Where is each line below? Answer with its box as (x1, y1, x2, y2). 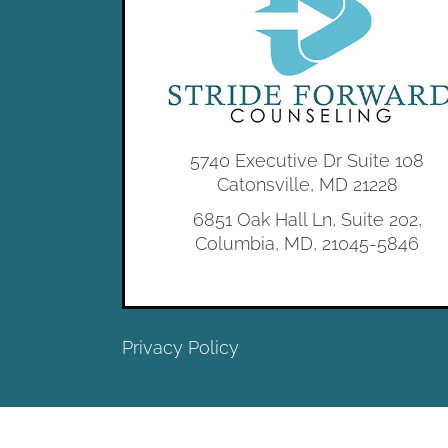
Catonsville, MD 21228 (216, 173, 398, 195)
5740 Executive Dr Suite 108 (190, 149, 425, 171)
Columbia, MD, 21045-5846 (195, 232, 420, 254)
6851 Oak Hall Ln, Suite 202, (192, 208, 422, 230)
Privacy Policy (122, 336, 239, 358)
